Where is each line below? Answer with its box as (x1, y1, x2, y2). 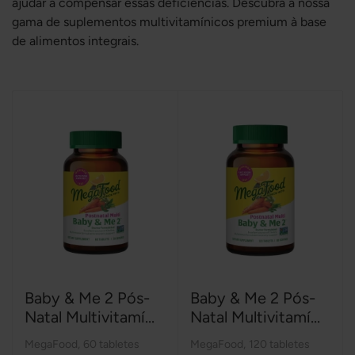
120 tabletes (248, 337, 310, 351)
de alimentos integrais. (12, 33, 139, 48)
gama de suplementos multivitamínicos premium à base (12, 14, 326, 29)
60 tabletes (83, 337, 139, 351)
